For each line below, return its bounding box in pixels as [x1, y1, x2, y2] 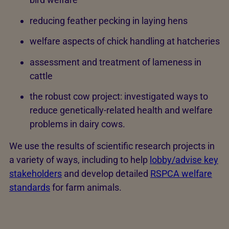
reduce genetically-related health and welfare [30, 105, 213, 116]
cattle [30, 70, 53, 81]
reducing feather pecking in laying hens [30, 15, 188, 26]
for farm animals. [50, 182, 122, 193]
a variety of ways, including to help [9, 154, 150, 166]
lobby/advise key [150, 154, 218, 166]
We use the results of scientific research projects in [9, 141, 215, 152]
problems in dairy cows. [30, 119, 129, 130]
